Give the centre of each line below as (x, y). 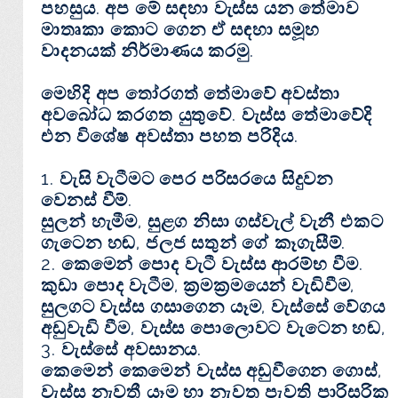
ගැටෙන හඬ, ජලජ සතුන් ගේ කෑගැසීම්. (194, 243)
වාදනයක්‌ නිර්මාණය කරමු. (150, 51)
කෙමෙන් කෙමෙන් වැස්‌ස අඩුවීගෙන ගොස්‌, (211, 371)
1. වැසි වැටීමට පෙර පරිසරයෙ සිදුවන (187, 179)
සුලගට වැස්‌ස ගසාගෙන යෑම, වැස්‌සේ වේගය (213, 307)
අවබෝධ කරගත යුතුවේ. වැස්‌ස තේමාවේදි (207, 115)
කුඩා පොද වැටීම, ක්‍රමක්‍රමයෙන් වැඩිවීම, (198, 286)
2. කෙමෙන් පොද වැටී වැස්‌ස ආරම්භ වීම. (202, 264)
